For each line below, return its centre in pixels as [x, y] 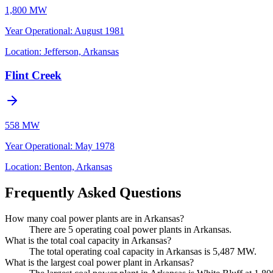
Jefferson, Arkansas [81, 51]
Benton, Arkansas [78, 167]
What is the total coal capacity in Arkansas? [88, 241]
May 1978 [95, 146]
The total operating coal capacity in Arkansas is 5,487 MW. [143, 252]
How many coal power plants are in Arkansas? [94, 219]
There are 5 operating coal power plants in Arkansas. [130, 230]
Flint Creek [33, 75]
